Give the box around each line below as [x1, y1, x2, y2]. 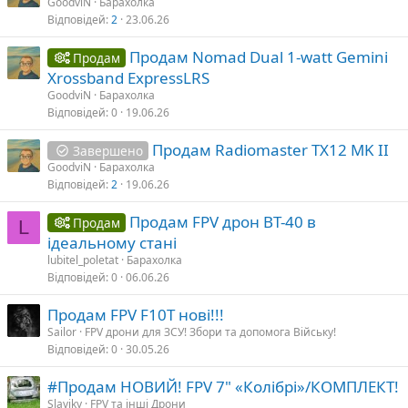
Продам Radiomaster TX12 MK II [151, 138, 389, 160]
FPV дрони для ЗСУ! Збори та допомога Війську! [85, 323, 336, 340]
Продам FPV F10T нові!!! [47, 303, 224, 325]
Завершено [73, 141, 144, 159]
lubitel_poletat [47, 251, 118, 268]
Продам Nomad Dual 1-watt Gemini [128, 46, 388, 67]
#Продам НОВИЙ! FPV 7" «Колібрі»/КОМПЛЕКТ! [47, 375, 399, 397]
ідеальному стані [47, 231, 177, 253]
